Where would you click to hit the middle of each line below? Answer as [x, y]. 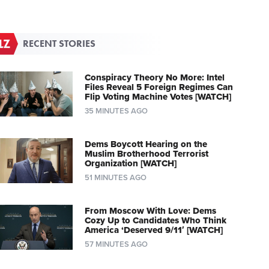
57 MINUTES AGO [116, 244]
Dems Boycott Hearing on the [146, 144]
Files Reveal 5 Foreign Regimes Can [159, 87]
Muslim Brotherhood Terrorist [146, 153]
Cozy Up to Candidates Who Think [155, 220]
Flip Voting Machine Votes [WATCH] [158, 96]
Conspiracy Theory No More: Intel [154, 77]
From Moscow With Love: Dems [150, 210]
